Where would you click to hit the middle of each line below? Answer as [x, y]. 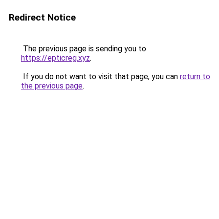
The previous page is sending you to [84, 49]
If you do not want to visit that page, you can [100, 77]
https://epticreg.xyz [55, 58]
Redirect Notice [42, 17]
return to [195, 77]
